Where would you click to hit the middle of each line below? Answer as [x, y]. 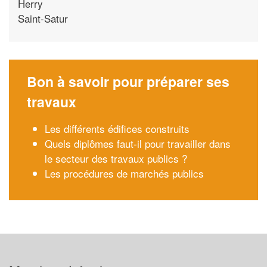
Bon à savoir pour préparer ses [128, 81]
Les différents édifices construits [117, 128]
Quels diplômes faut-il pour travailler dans [138, 143]
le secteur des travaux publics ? [116, 158]
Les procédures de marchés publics [124, 173]
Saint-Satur [43, 18]
